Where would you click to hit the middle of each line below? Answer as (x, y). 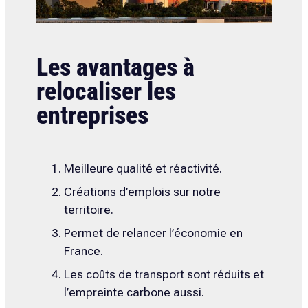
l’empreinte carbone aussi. (134, 292)
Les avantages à (115, 67)
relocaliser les (106, 91)
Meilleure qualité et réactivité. (143, 168)
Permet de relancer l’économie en (153, 233)
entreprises (92, 115)
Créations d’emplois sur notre (142, 191)
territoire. (88, 209)
